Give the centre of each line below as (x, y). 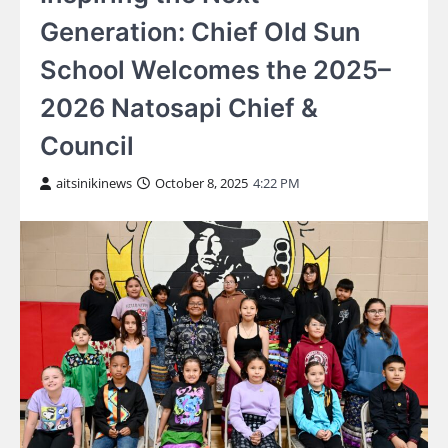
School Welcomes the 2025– (215, 70)
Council (87, 146)
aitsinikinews (94, 183)
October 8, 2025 (201, 183)
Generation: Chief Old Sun (200, 32)
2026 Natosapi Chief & (179, 108)
